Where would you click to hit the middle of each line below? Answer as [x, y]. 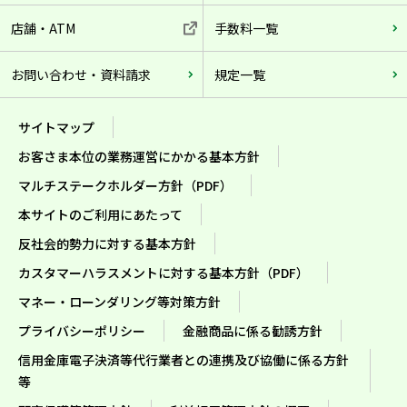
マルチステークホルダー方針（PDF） [125, 185]
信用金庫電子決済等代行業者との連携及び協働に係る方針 [184, 360]
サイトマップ [56, 127]
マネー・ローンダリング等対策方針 [119, 302]
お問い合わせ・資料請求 [81, 74]
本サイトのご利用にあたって [100, 214]
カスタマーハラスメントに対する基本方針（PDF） [164, 273]
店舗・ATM [43, 28]
